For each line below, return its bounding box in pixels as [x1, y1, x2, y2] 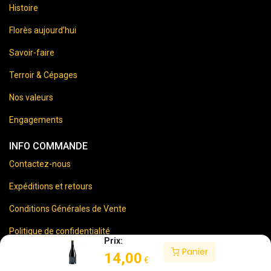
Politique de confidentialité [9, 226, 110, 236]
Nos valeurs [9, 93, 53, 102]
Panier [179, 246, 208, 258]
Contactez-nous [9, 159, 71, 169]
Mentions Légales [9, 249, 76, 258]
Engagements [9, 115, 63, 125]
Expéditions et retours [9, 181, 93, 191]
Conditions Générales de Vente [9, 204, 126, 214]
